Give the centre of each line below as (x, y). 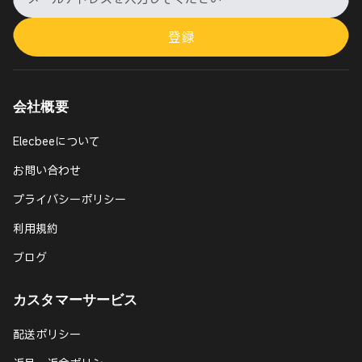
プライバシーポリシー (69, 199)
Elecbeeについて (57, 141)
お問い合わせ (47, 170)
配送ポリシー (47, 334)
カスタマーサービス (76, 299)
